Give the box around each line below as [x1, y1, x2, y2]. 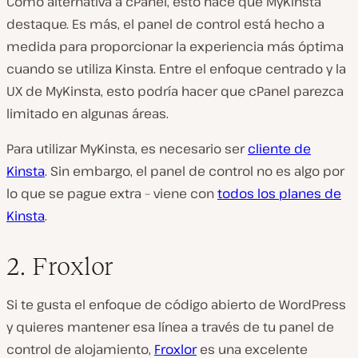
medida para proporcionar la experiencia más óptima [6, 37, 344, 55]
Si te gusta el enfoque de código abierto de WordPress [6, 295, 346, 313]
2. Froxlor [6, 251, 113, 280]
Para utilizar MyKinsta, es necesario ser [6, 139, 248, 157]
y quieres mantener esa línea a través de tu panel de [6, 317, 334, 336]
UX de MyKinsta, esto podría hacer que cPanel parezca [6, 82, 344, 100]
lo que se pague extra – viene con [6, 184, 217, 202]
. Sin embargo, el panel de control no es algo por [45, 161, 344, 180]
